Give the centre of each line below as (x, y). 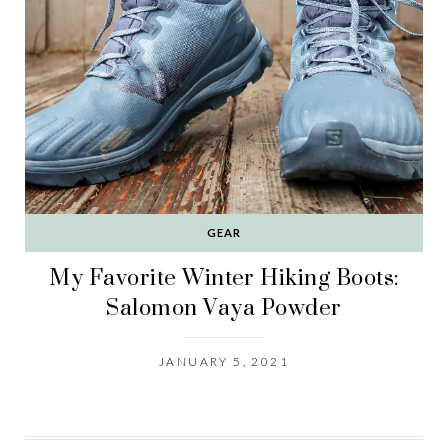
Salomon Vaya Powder (224, 307)
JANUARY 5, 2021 (224, 362)
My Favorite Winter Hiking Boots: (224, 277)
